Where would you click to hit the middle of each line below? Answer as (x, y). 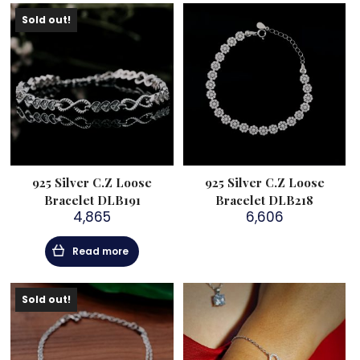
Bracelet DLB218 (265, 200)
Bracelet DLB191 (92, 200)
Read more (100, 251)
